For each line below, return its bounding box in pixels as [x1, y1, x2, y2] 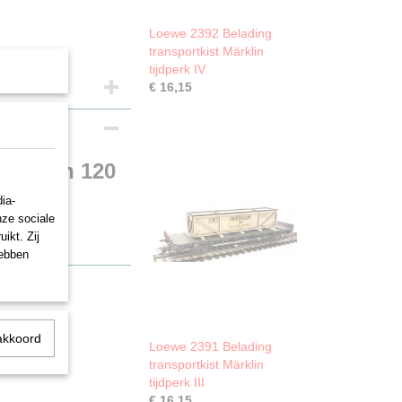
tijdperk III [149, 375, 205, 389]
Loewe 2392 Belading [149, 26, 272, 40]
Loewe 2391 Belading [149, 339, 272, 354]
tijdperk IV [149, 62, 205, 76]
